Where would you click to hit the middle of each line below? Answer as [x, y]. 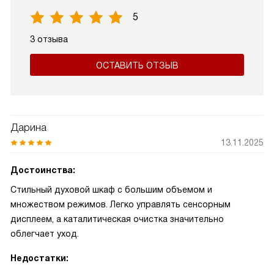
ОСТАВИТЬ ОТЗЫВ [137, 65]
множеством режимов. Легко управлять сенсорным [120, 204]
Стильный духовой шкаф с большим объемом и [111, 190]
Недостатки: [39, 258]
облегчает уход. [45, 234]
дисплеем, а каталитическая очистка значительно [117, 219]
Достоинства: [43, 170]
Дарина [28, 128]
